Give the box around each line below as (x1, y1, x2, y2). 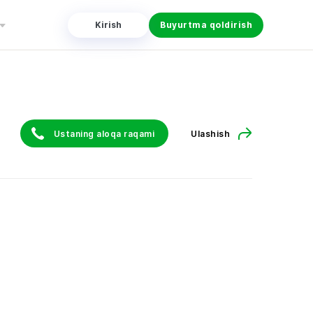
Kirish (95, 19, 122, 30)
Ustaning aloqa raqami (53, 128, 154, 139)
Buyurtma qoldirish (160, 19, 252, 30)
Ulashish (191, 128, 230, 139)
